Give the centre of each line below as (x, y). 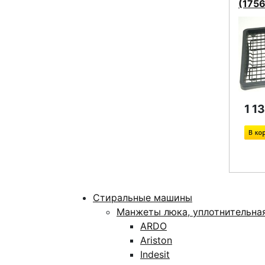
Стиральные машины (143, 198)
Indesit (155, 254)
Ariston (156, 240)
